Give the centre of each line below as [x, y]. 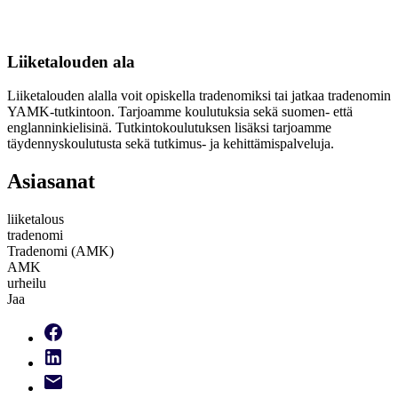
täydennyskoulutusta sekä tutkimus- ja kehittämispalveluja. [171, 144]
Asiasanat [51, 182]
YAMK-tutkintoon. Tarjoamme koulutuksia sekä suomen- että [180, 112]
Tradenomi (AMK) [60, 251]
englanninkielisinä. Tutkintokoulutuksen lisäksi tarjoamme [169, 128]
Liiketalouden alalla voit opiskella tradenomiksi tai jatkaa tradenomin [199, 96]
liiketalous [36, 219]
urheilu [27, 283]
